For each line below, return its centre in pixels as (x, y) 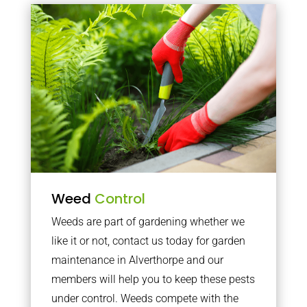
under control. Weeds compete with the (145, 298)
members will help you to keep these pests (153, 279)
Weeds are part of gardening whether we (148, 222)
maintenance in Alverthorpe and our (137, 260)
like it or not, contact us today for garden (148, 241)
